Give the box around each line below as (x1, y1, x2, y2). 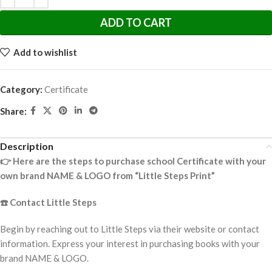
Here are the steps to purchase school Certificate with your (11, 155, 266, 167)
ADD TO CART (100, 16, 172, 30)
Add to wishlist (13, 46, 77, 58)
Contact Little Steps (8, 197, 97, 208)
